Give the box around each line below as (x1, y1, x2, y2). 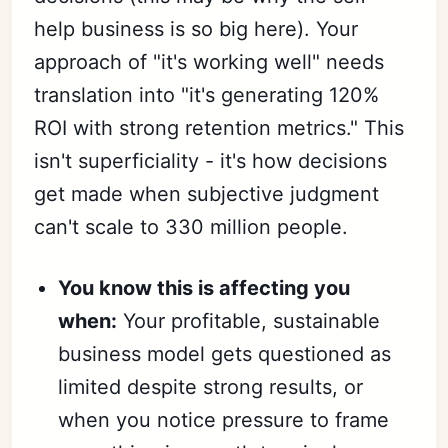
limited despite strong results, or (58, 374, 364, 399)
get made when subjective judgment (34, 181, 380, 206)
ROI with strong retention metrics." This (34, 115, 405, 140)
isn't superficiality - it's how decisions (34, 148, 388, 173)
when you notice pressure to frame (58, 407, 390, 432)
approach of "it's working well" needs (34, 49, 385, 74)
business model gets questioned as (58, 341, 392, 366)
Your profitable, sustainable (117, 308, 381, 333)
